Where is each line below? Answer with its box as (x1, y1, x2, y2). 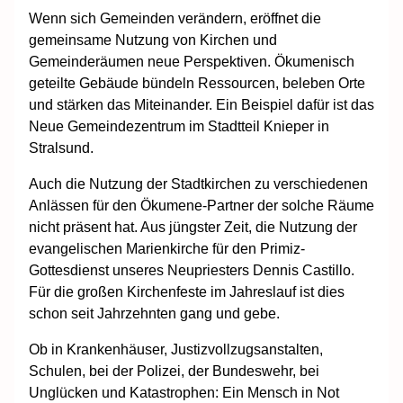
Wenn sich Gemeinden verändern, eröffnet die (29, 10, 321, 26)
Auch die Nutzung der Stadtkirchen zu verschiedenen (29, 175, 368, 192)
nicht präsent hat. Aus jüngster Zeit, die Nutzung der (29, 219, 357, 235)
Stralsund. (29, 139, 97, 156)
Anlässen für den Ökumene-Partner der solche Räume (29, 197, 374, 213)
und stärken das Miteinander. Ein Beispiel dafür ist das (29, 96, 374, 112)
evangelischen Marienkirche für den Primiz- (29, 240, 305, 256)
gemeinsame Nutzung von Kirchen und (29, 31, 277, 48)
